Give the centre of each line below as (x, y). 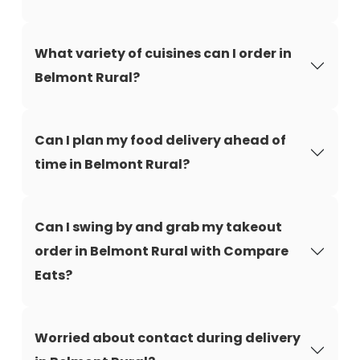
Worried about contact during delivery (168, 338)
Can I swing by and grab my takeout (158, 227)
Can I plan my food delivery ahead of (160, 140)
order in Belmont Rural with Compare (162, 251)
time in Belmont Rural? (112, 164)
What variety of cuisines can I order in (163, 53)
